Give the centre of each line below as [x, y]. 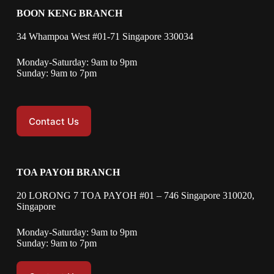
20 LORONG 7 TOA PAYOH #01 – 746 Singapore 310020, [135, 195]
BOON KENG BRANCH [69, 13]
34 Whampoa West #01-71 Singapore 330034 [105, 36]
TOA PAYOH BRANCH [68, 172]
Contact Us [54, 121]
